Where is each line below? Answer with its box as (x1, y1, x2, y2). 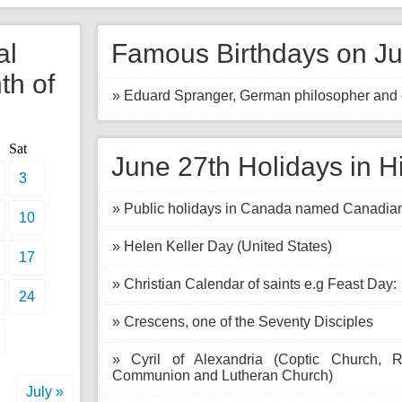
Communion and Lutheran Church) (112, 368, 333, 383)
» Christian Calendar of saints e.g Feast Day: (112, 276, 397, 292)
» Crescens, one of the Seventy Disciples (112, 314, 373, 329)
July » (26, 384, 64, 399)
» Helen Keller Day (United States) (112, 239, 332, 254)
